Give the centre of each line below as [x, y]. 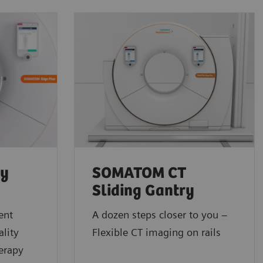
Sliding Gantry [143, 191]
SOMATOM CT [139, 174]
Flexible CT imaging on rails [156, 232]
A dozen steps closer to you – [160, 215]
